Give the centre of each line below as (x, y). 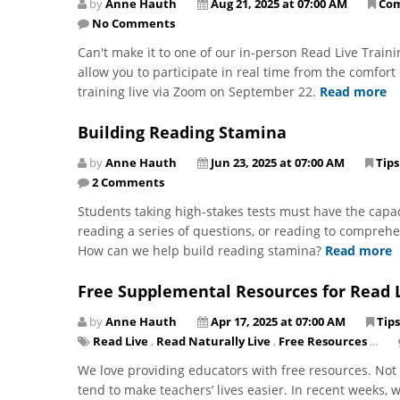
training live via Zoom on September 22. (199, 91)
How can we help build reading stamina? (201, 250)
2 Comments (128, 182)
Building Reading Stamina (182, 132)
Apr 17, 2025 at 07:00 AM (278, 321)
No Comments (133, 23)
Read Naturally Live (213, 341)
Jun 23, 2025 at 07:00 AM (278, 162)
